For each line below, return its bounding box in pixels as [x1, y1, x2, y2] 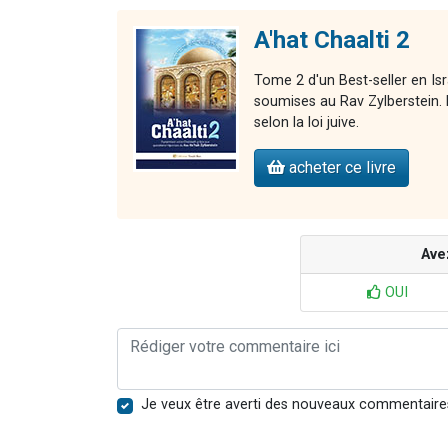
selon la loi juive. [254, 113, 359, 131]
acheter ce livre [285, 157, 396, 177]
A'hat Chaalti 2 [254, 25, 410, 54]
